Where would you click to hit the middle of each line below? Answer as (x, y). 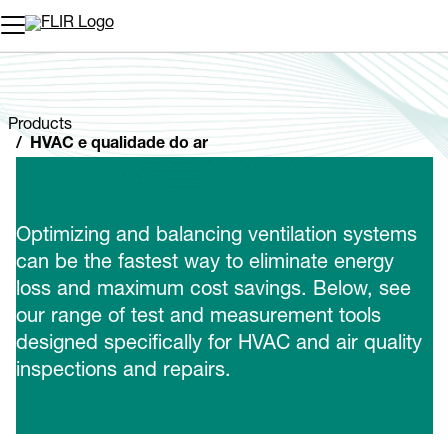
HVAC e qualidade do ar (119, 144)
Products (40, 125)
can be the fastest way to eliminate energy (205, 263)
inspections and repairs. (123, 371)
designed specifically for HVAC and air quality (219, 344)
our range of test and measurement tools (198, 317)
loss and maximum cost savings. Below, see (213, 290)
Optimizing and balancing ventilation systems (216, 236)
